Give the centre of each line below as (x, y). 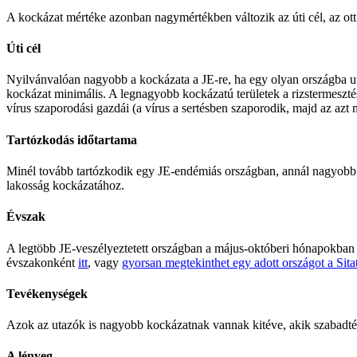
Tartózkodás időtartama (72, 139)
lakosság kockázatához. (65, 185)
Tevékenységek (47, 293)
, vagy (105, 262)
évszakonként (42, 262)
